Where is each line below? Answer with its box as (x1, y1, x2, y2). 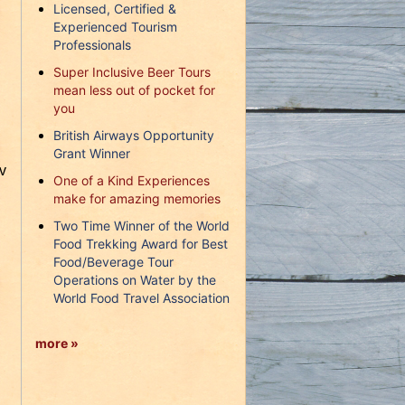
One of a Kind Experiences (52, 173, 210, 189)
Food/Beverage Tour (52, 254, 174, 270)
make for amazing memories (52, 191, 221, 207)
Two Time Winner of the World (52, 218, 230, 234)
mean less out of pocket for (52, 82, 215, 99)
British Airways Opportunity (52, 127, 214, 144)
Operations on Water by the (52, 272, 216, 288)
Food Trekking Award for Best (52, 236, 228, 252)
